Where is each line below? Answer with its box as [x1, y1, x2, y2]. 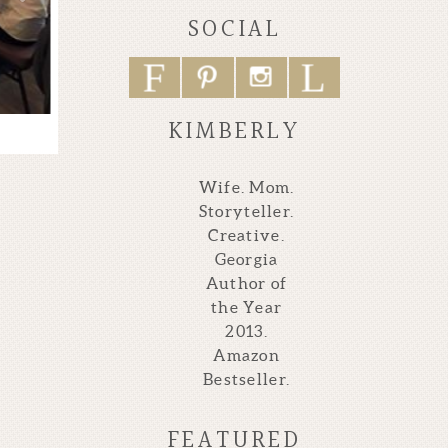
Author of [205, 273, 288, 292]
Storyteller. [198, 201, 295, 220]
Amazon [213, 345, 280, 364]
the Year [210, 297, 283, 316]
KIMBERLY [168, 112, 301, 151]
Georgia [214, 249, 279, 268]
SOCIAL [187, 11, 282, 50]
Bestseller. [203, 369, 291, 388]
